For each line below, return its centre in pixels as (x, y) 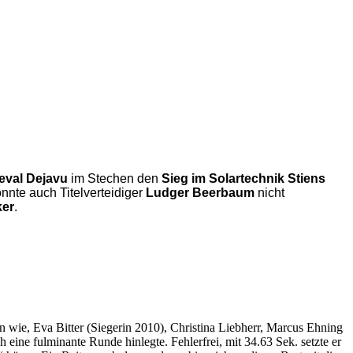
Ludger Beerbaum (200, 192)
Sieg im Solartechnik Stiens (243, 178)
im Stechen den (115, 178)
